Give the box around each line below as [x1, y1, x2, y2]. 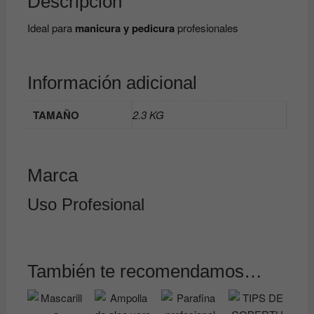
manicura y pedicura [74, 20, 175, 36]
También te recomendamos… [27, 261, 262, 282]
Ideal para [27, 20, 75, 36]
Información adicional [27, 72, 197, 94]
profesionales [174, 20, 238, 36]
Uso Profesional [27, 195, 144, 214]
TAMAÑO [32, 107, 79, 123]
